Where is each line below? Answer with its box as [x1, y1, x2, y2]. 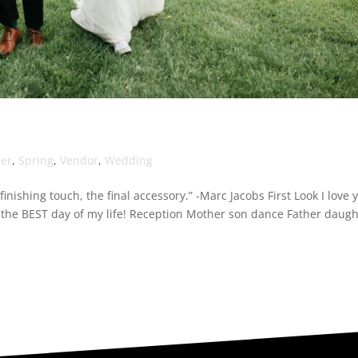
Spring [18, 153, 54, 169]
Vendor [60, 153, 99, 169]
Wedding [105, 153, 153, 169]
